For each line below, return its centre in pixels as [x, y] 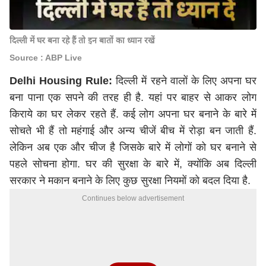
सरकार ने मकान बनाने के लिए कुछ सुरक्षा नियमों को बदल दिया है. [130, 180]
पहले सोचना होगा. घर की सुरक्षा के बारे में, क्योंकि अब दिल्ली [133, 164]
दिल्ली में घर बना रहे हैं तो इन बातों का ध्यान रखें [82, 40]
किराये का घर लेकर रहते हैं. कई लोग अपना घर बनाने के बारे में [133, 114]
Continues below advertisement [133, 198]
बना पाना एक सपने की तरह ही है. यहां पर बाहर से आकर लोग [133, 97]
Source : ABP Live [46, 58]
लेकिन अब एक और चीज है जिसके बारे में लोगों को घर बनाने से [133, 147]
